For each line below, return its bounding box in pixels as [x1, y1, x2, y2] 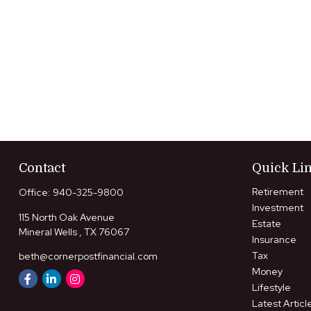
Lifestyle [251, 281, 291, 294]
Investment [251, 201, 303, 215]
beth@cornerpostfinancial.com [18, 250, 158, 263]
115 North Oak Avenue [18, 211, 115, 224]
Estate [251, 217, 281, 230]
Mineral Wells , [18, 226, 82, 239]
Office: [18, 186, 53, 199]
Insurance [251, 233, 296, 246]
